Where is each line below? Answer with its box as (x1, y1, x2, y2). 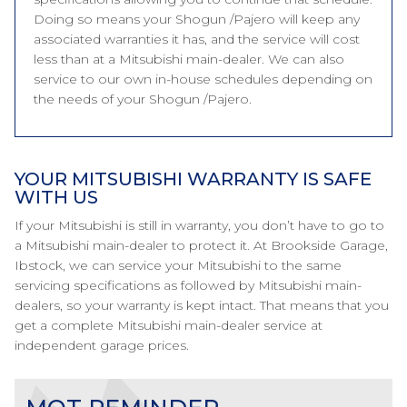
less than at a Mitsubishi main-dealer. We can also (34, 51, 344, 67)
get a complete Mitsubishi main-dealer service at (15, 317, 323, 333)
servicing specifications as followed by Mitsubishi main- (15, 277, 362, 293)
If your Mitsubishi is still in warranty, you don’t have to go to (15, 217, 384, 233)
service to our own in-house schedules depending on (34, 71, 372, 87)
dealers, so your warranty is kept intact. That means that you (15, 297, 389, 313)
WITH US (15, 186, 98, 208)
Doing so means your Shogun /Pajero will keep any (34, 11, 360, 27)
